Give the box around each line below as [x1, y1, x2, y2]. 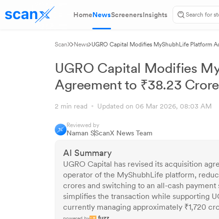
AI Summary [63, 148, 112, 158]
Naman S [66, 129, 94, 137]
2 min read [55, 102, 91, 110]
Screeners [111, 11, 143, 19]
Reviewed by [66, 122, 99, 129]
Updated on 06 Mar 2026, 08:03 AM [93, 102, 212, 110]
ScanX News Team [95, 129, 153, 137]
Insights [143, 11, 168, 19]
